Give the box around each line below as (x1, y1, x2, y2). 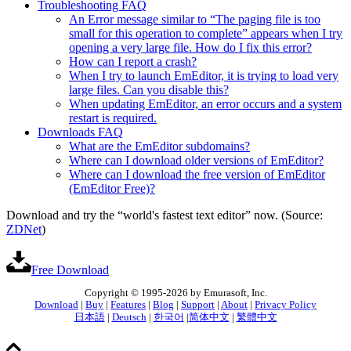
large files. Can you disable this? (69, 83, 229, 97)
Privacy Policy (255, 299, 317, 311)
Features (110, 299, 146, 311)
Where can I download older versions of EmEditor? (69, 154, 324, 168)
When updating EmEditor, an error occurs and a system (69, 97, 342, 111)
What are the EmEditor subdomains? (69, 139, 250, 154)
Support (181, 299, 215, 311)
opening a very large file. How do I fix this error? (69, 41, 312, 55)
